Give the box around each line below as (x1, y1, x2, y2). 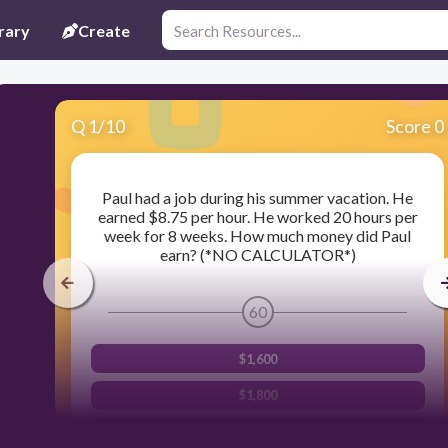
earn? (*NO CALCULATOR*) (159, 245, 356, 265)
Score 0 (385, 116, 444, 137)
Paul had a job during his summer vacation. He (102, 188, 414, 208)
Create (78, 20, 130, 40)
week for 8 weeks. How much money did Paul (104, 226, 412, 246)
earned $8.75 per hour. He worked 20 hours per (97, 207, 418, 227)
